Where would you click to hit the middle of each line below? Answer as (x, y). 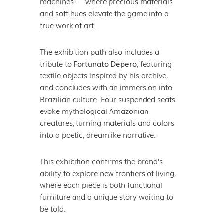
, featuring (154, 63)
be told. (53, 208)
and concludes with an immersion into (106, 87)
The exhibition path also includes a (99, 52)
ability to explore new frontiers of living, (108, 173)
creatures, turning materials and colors (107, 123)
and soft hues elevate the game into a (104, 13)
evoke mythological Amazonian (94, 111)
